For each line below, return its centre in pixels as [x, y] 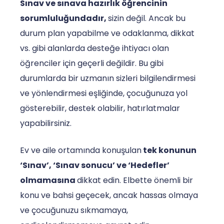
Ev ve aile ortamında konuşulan [81, 150]
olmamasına [48, 180]
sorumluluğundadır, [64, 18]
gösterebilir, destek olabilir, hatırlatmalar [100, 108]
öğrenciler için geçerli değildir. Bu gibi [92, 63]
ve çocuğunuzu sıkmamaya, [74, 210]
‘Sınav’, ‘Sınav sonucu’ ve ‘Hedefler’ [95, 165]
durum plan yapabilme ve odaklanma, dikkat [107, 33]
